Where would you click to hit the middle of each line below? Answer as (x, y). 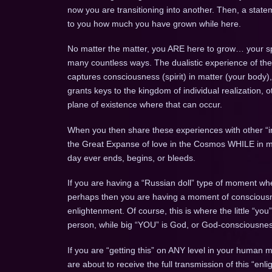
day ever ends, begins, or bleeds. (131, 158)
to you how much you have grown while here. (154, 24)
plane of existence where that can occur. (144, 105)
